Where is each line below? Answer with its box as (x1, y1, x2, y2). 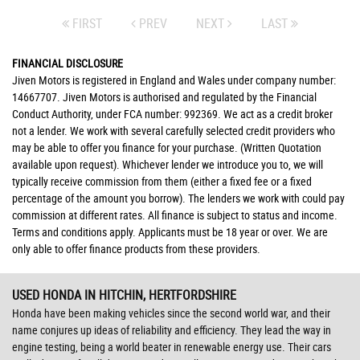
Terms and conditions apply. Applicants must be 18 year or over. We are (12, 224, 328, 239)
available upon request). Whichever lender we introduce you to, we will (12, 157, 323, 172)
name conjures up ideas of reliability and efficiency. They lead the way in (12, 322, 331, 337)
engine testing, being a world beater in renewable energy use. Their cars (12, 339, 331, 354)
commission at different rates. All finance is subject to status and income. (12, 207, 337, 223)
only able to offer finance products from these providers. (12, 241, 260, 256)
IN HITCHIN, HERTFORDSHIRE (81, 286, 236, 304)
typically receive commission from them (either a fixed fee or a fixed (12, 174, 312, 189)
